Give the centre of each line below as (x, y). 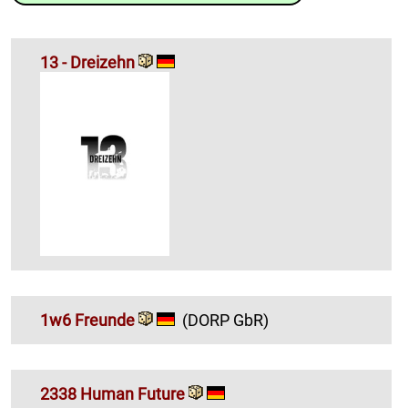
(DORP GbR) (225, 320)
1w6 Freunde (87, 320)
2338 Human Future (112, 393)
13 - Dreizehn (89, 63)
